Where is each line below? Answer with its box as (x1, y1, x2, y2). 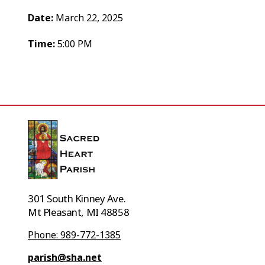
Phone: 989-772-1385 (28, 228, 121, 242)
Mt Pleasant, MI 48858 (28, 205, 130, 219)
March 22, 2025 (56, 11, 124, 25)
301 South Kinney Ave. (28, 192, 126, 206)
